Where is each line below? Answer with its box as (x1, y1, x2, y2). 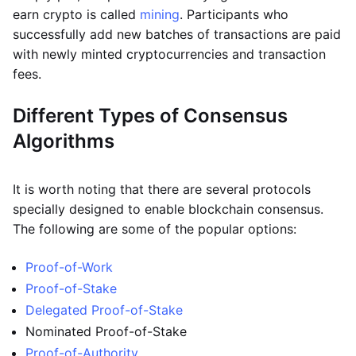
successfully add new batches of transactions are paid (13, 26, 341, 42)
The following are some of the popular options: (13, 221, 296, 237)
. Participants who (180, 6, 288, 22)
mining (140, 6, 180, 22)
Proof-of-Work (25, 259, 113, 275)
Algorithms (13, 130, 114, 153)
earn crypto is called (13, 6, 140, 22)
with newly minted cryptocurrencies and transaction (13, 46, 326, 62)
